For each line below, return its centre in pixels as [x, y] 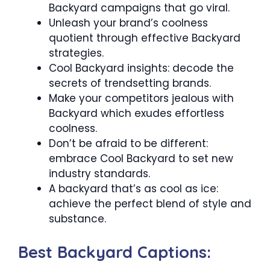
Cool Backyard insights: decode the [141, 68]
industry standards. [99, 174]
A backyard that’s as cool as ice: [133, 189]
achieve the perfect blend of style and [150, 204]
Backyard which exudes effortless [137, 113]
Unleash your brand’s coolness [128, 23]
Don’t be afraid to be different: [128, 143]
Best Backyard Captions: [115, 252]
